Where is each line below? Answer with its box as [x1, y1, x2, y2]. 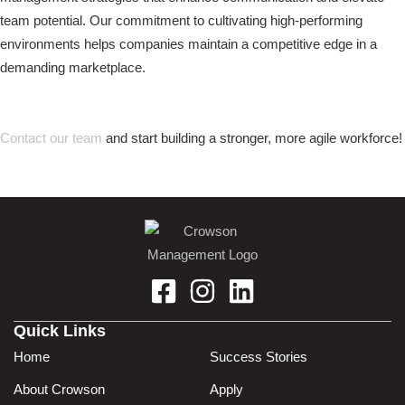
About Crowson [14, 381, 105, 398]
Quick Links [14, 322, 106, 341]
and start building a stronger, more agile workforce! [102, 130, 402, 146]
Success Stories [209, 349, 307, 365]
